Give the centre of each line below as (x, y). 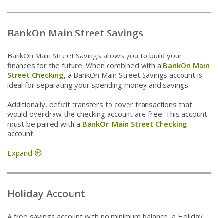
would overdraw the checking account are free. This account (107, 114)
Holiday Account (46, 193)
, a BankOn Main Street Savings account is (133, 75)
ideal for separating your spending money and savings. (99, 84)
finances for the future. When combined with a (85, 65)
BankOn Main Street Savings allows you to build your (95, 55)
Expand (20, 153)
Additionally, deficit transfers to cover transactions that (100, 104)
